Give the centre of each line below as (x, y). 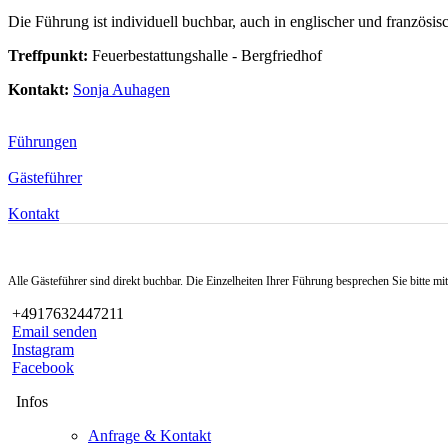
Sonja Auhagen (121, 89)
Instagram (43, 349)
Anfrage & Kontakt (149, 435)
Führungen (42, 141)
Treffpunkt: (50, 55)
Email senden (54, 331)
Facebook (43, 367)
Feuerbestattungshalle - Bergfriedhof (207, 55)
